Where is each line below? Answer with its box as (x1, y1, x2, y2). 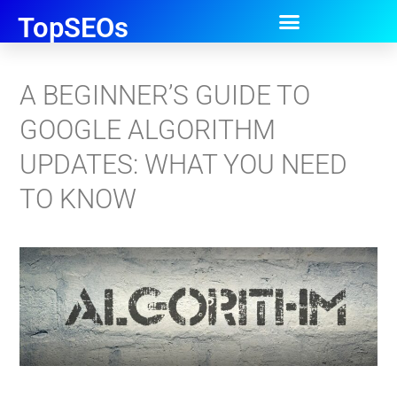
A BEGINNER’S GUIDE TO (19, 80, 311, 111)
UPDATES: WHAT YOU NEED (19, 149, 348, 180)
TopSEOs (18, 12, 128, 44)
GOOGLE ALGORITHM (19, 114, 276, 145)
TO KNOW (19, 183, 137, 214)
